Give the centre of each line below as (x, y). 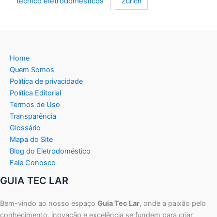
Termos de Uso (35, 104)
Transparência (33, 116)
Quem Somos (32, 70)
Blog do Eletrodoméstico (50, 151)
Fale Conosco (33, 163)
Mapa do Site (31, 139)
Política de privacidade (46, 81)
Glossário (25, 128)
